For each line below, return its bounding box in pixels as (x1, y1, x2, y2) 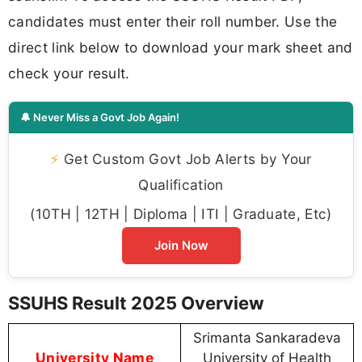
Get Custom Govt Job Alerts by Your (59, 149, 312, 167)
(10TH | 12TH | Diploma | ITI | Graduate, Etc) (30, 204, 332, 222)
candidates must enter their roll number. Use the (8, 13, 338, 31)
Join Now (154, 237, 208, 253)
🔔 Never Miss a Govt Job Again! (20, 110, 179, 124)
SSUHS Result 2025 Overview (8, 292, 264, 314)
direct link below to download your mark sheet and (8, 39, 353, 57)
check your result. (8, 65, 130, 82)
